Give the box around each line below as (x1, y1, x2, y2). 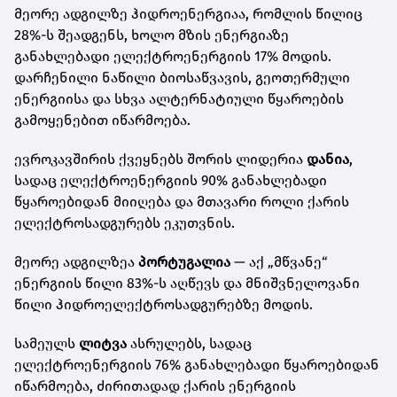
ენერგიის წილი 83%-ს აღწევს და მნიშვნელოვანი (14, 275, 360, 292)
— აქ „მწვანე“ (230, 253, 328, 271)
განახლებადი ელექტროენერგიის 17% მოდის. (14, 48, 331, 66)
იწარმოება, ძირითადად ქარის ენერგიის (14, 378, 296, 395)
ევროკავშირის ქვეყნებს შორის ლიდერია (14, 151, 307, 168)
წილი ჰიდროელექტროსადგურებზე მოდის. (14, 296, 313, 314)
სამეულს (14, 335, 79, 353)
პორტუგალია (138, 253, 230, 271)
